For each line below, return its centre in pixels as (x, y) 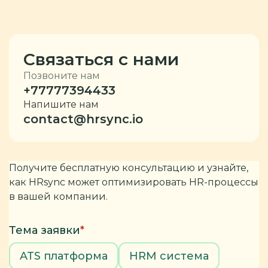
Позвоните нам (62, 76)
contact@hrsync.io (83, 119)
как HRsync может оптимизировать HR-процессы (134, 182)
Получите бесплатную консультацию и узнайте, (129, 168)
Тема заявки (45, 230)
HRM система (169, 256)
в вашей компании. (58, 197)
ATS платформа (64, 256)
